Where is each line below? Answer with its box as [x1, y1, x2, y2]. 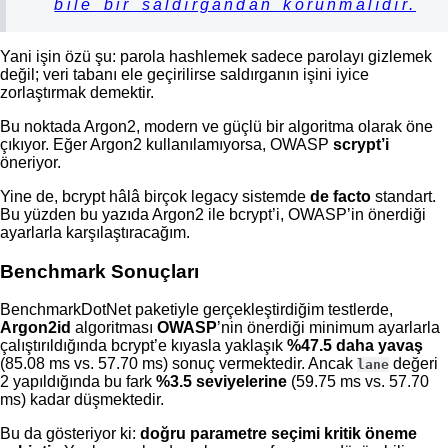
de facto [310, 188, 371, 206]
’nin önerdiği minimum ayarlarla [217, 319, 440, 337]
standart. [371, 188, 436, 206]
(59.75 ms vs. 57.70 [287, 373, 429, 391]
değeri [389, 355, 438, 373]
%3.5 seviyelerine [156, 373, 287, 391]
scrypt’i [333, 136, 389, 154]
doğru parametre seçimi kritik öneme [140, 425, 417, 443]
